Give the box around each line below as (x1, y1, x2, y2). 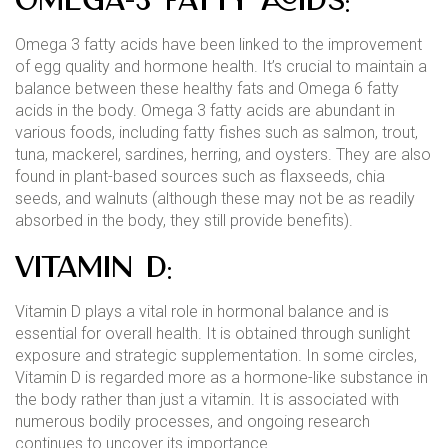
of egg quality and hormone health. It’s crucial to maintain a (15, 56, 427, 76)
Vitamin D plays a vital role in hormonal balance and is (15, 301, 389, 321)
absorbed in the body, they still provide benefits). (15, 210, 353, 230)
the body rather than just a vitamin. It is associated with (15, 389, 399, 409)
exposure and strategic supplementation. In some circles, (15, 345, 417, 365)
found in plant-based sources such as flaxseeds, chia (15, 166, 385, 186)
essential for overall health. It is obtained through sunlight (15, 323, 410, 343)
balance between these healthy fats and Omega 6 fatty (15, 78, 399, 98)
